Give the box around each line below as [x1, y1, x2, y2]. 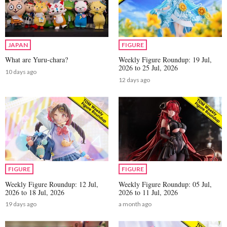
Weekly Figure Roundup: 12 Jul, [5, 179, 98, 189]
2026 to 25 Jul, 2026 [119, 63, 178, 73]
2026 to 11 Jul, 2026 [119, 187, 178, 197]
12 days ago [119, 75, 150, 84]
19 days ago [5, 200, 36, 208]
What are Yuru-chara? [5, 55, 68, 65]
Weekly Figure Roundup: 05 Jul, [119, 179, 212, 189]
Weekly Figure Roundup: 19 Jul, [119, 55, 212, 65]
